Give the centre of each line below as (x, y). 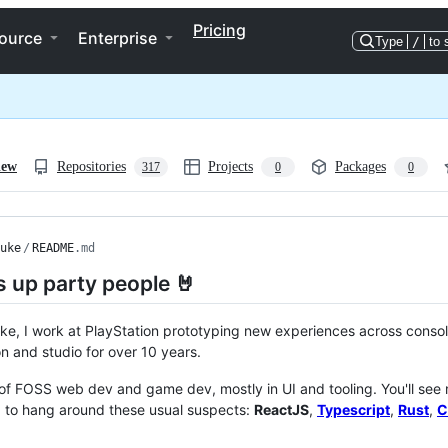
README (53, 248)
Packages (360, 166)
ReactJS (281, 410)
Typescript (353, 410)
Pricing (219, 30)
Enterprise (117, 38)
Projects (230, 166)
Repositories (91, 166)
